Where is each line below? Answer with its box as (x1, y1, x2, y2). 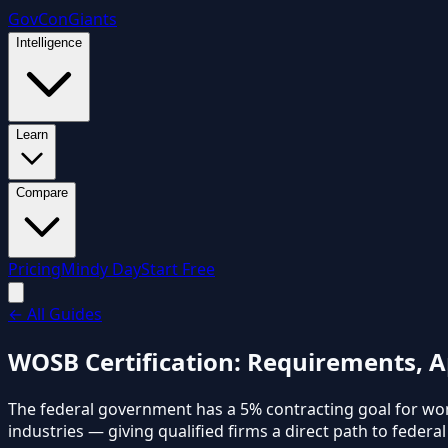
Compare (16, 185, 68, 200)
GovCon (8, 8, 68, 30)
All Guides (23, 303, 102, 325)
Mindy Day (61, 258, 141, 280)
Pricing (8, 258, 61, 280)
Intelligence (16, 35, 82, 50)
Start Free (141, 258, 215, 280)
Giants (68, 8, 117, 30)
